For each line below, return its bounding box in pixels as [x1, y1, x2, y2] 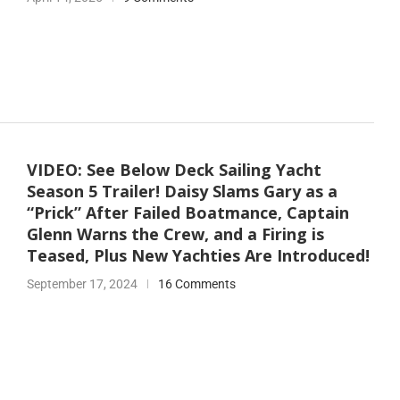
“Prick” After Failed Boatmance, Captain [26, 202, 349, 224]
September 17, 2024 [26, 277, 137, 292]
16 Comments [157, 277, 236, 292]
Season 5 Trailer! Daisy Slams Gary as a [26, 180, 337, 203]
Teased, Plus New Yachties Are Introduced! [26, 245, 370, 267]
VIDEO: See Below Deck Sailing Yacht [26, 159, 321, 181]
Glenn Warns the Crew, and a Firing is [26, 223, 324, 246]
